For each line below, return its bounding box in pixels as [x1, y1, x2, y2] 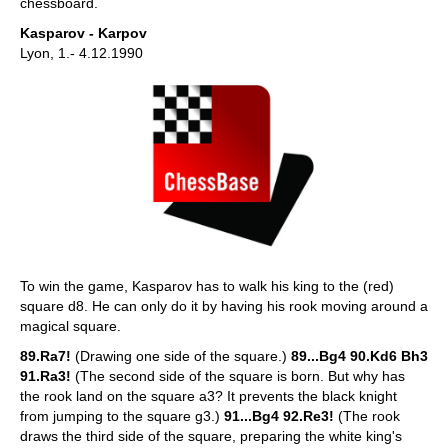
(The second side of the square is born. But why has [71, 367, 405, 384]
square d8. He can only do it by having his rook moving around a [20, 297, 428, 314]
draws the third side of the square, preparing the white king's [20, 427, 402, 444]
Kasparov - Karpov [20, 24, 147, 41]
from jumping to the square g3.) [20, 407, 224, 424]
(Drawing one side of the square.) [71, 347, 291, 364]
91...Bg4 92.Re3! [224, 407, 334, 424]
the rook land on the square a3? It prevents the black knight [20, 387, 397, 404]
